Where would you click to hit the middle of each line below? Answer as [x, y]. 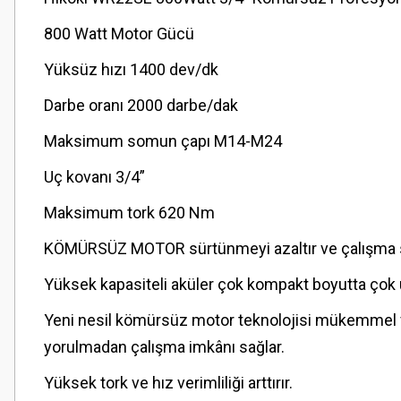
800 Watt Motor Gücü [119, 34]
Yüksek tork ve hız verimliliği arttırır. [168, 383]
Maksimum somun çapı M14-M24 [163, 141]
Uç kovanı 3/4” [94, 177]
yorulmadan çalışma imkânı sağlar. [164, 347]
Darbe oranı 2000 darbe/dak [141, 105]
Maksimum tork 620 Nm [129, 213]
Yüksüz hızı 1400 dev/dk [131, 69]
